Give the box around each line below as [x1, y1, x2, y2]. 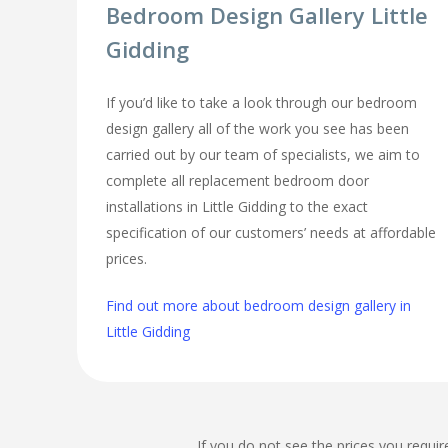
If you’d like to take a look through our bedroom [106, 93, 418, 113]
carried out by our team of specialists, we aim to [106, 145, 421, 165]
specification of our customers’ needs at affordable [106, 223, 437, 243]
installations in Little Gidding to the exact [106, 197, 369, 217]
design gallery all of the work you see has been [106, 119, 410, 139]
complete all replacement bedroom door [106, 171, 370, 191]
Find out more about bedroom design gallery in [106, 296, 412, 316]
